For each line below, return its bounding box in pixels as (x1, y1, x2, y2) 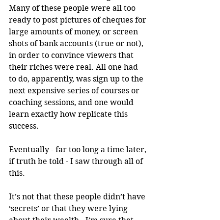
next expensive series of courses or (9, 85, 141, 95)
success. (9, 121, 39, 131)
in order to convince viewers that (9, 50, 136, 60)
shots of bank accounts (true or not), (9, 38, 145, 48)
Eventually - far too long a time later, (9, 144, 148, 154)
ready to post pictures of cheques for (9, 15, 148, 25)
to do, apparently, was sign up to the (9, 74, 145, 83)
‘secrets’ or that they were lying (9, 203, 130, 213)
